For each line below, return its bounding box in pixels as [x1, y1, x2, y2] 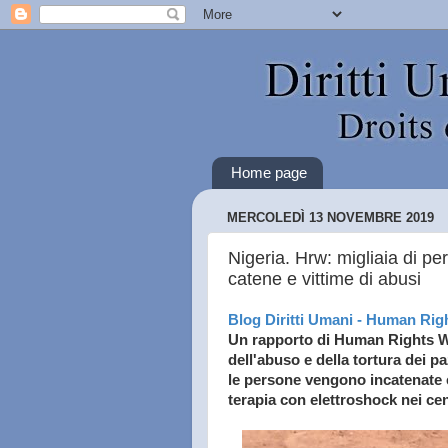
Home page [230, 164, 307, 182]
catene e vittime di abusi [228, 268, 421, 289]
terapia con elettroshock [228, 392, 401, 408]
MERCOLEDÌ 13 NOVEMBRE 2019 [227, 210, 434, 226]
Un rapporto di [228, 332, 334, 348]
